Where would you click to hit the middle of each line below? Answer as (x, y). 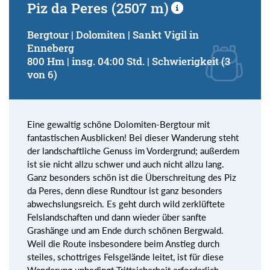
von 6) (42, 75)
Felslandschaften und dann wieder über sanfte (117, 217)
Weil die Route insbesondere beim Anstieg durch (123, 244)
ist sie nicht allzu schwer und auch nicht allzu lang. (126, 164)
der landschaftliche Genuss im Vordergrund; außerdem (133, 151)
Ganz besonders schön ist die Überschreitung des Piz (132, 177)
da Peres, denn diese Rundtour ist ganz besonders (125, 191)
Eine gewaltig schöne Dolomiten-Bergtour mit (118, 124)
